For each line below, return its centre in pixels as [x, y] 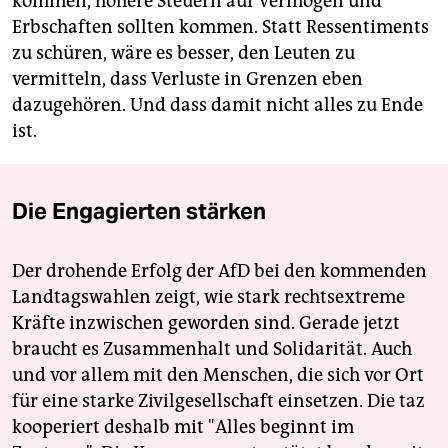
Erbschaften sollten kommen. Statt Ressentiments [220, 27]
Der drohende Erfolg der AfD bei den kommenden [219, 271]
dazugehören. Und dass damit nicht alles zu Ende [217, 105]
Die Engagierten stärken [139, 211]
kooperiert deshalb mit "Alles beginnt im [183, 427]
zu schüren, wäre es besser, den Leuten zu [183, 53]
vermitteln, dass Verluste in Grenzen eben [187, 79]
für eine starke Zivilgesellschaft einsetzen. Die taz [218, 401]
